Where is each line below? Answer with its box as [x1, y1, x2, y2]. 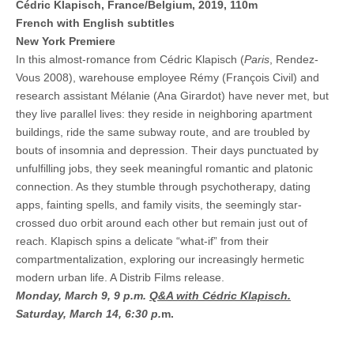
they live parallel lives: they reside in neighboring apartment [16, 107, 312, 120]
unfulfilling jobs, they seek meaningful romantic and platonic [16, 161, 313, 175]
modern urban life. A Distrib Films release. [16, 270, 224, 284]
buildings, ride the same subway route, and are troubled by [16, 125, 310, 138]
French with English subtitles [16, 16, 175, 29]
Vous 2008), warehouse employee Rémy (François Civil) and [16, 70, 319, 84]
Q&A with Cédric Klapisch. [149, 288, 291, 302]
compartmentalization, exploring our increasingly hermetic [16, 252, 304, 265]
